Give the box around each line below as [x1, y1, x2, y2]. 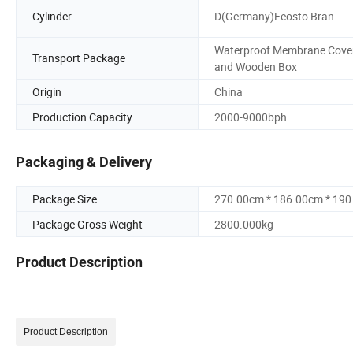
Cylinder [32, 9, 72, 24]
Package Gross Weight [32, 217, 143, 232]
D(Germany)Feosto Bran [214, 9, 334, 24]
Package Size [32, 191, 97, 207]
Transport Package [32, 50, 125, 66]
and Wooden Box [214, 58, 297, 74]
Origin [32, 84, 61, 99]
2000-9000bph [214, 109, 287, 124]
